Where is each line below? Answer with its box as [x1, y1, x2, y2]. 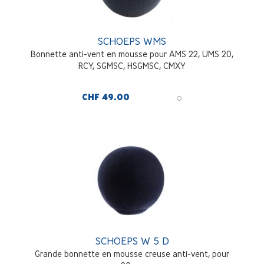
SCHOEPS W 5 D [95, 235, 169, 247]
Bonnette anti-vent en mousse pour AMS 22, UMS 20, [31, 49, 233, 60]
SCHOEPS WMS [98, 35, 166, 48]
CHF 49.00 [82, 92, 130, 103]
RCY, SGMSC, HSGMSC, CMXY [78, 61, 186, 71]
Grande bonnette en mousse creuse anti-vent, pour [35, 249, 229, 259]
